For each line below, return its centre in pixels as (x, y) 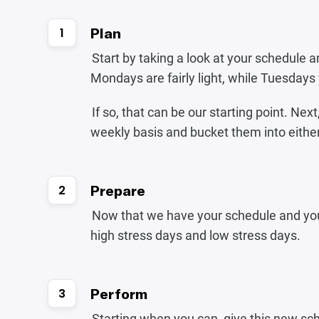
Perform (119, 293)
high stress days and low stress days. (196, 235)
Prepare (118, 190)
